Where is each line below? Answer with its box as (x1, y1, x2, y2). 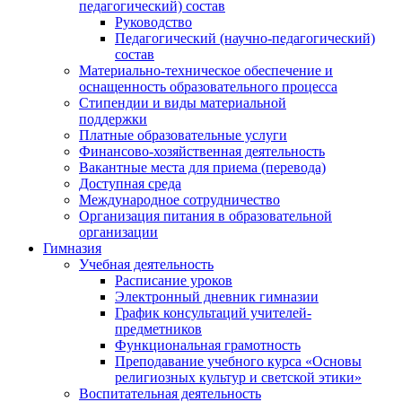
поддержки (79, 111, 147, 127)
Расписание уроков (115, 273, 232, 288)
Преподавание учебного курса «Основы (115, 354, 362, 369)
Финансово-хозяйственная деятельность (79, 144, 325, 159)
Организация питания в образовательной (79, 208, 332, 223)
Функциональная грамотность (115, 337, 301, 353)
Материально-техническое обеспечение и (79, 63, 333, 78)
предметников (115, 321, 202, 336)
